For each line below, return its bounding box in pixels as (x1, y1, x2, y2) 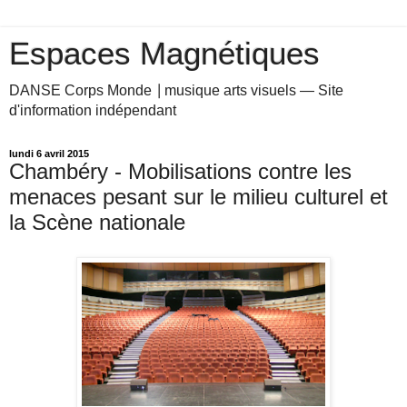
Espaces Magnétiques (9, 36, 320, 71)
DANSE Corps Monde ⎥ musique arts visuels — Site (9, 83, 343, 98)
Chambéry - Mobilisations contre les (9, 159, 352, 184)
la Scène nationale (9, 210, 185, 234)
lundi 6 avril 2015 (9, 148, 89, 159)
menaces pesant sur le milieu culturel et (9, 184, 388, 209)
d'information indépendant (9, 103, 176, 118)
